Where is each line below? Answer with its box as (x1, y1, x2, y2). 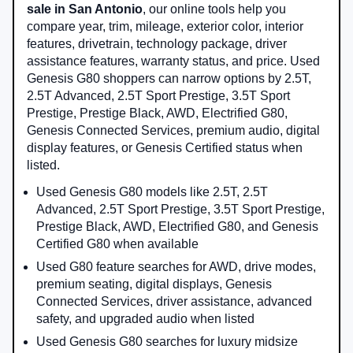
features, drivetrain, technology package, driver (27, 36, 287, 50)
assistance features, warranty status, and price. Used (27, 54, 320, 68)
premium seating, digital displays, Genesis (36, 277, 272, 291)
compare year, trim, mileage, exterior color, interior (27, 19, 303, 33)
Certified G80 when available (36, 236, 199, 251)
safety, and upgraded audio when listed (36, 311, 255, 325)
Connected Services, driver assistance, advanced (36, 294, 312, 308)
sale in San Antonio (27, 2, 143, 16)
